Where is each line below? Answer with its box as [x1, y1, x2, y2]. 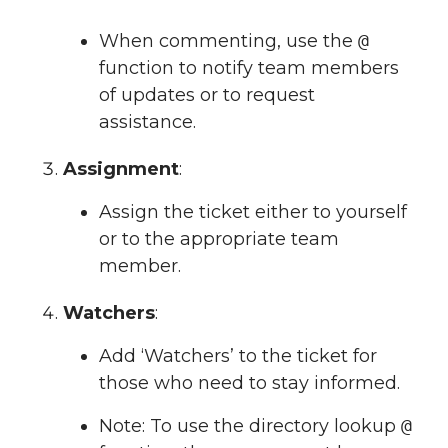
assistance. [99, 110, 196, 133]
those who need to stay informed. [99, 371, 400, 394]
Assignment [63, 157, 179, 180]
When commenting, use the [99, 29, 358, 52]
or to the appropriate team [99, 227, 339, 250]
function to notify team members [99, 56, 399, 79]
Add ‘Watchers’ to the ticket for [99, 344, 377, 367]
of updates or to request [99, 83, 315, 106]
